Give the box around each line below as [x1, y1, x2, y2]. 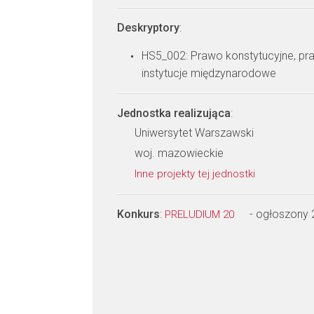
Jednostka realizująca [117, 107, 231, 120]
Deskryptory [117, 21, 179, 34]
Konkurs [117, 207, 160, 221]
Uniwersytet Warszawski [135, 126, 254, 139]
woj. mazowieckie [135, 146, 224, 160]
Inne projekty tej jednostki [135, 168, 258, 180]
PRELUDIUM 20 [165, 208, 237, 221]
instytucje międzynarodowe [142, 67, 276, 80]
